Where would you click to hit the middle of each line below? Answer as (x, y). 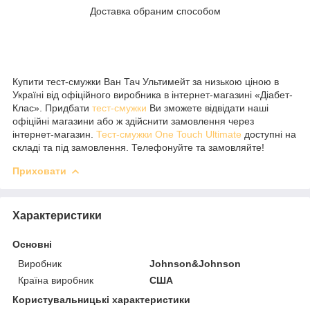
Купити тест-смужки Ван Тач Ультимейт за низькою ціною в (146, 81)
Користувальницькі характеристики (101, 299)
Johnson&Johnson (195, 263)
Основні (32, 244)
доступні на (269, 134)
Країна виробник (56, 280)
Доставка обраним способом (155, 11)
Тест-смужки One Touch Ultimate (169, 134)
